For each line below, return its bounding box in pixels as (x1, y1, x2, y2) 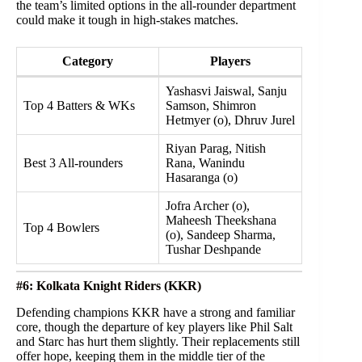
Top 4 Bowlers (23, 220, 99, 234)
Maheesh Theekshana (166, 213, 276, 227)
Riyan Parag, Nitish (166, 141, 266, 155)
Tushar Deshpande (166, 242, 261, 256)
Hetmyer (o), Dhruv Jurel (166, 112, 295, 127)
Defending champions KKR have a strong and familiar (16, 305, 295, 319)
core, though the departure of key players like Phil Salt (16, 319, 293, 334)
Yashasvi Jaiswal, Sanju (166, 83, 287, 98)
